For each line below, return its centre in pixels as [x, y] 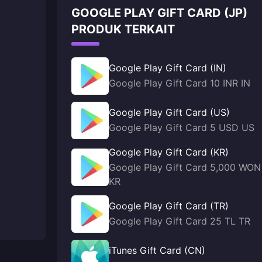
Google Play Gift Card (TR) [169, 206]
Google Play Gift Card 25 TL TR [180, 221]
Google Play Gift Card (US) [169, 112]
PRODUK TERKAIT [123, 29]
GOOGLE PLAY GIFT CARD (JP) [159, 13]
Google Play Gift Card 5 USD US [182, 127]
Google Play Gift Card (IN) [168, 68]
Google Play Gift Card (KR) [169, 152]
